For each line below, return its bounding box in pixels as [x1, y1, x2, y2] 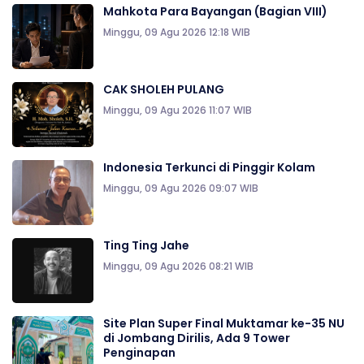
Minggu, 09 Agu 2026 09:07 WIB [103, 181, 258, 196]
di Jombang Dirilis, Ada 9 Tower [103, 330, 290, 347]
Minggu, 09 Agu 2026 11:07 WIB [103, 103, 252, 118]
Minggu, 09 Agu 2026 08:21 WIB [103, 259, 253, 274]
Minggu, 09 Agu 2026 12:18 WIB [103, 25, 250, 40]
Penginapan [103, 344, 175, 362]
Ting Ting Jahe [103, 237, 189, 254]
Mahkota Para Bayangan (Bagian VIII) [103, 3, 327, 20]
